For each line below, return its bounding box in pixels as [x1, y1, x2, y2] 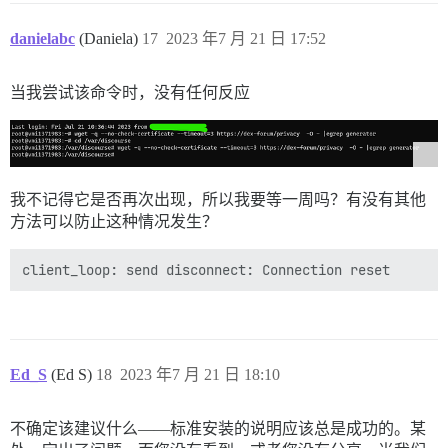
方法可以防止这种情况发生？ [10, 212, 218, 230]
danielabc [10, 29, 75, 47]
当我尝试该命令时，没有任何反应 [10, 83, 250, 101]
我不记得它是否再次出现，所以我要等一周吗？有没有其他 [10, 190, 426, 208]
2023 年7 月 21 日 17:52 [166, 29, 326, 47]
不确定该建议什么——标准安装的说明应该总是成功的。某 [10, 419, 426, 437]
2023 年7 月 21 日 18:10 [120, 365, 280, 383]
